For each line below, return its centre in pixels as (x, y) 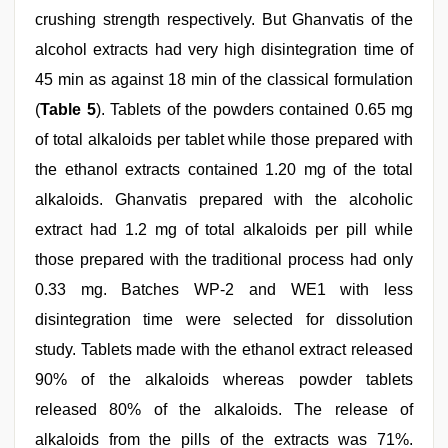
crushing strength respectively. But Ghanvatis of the (224, 19)
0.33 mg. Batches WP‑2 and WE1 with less (224, 289)
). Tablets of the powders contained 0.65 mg (254, 109)
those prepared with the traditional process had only (224, 259)
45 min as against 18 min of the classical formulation (224, 79)
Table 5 (68, 109)
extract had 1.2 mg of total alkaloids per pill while (224, 229)
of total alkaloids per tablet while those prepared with (224, 139)
